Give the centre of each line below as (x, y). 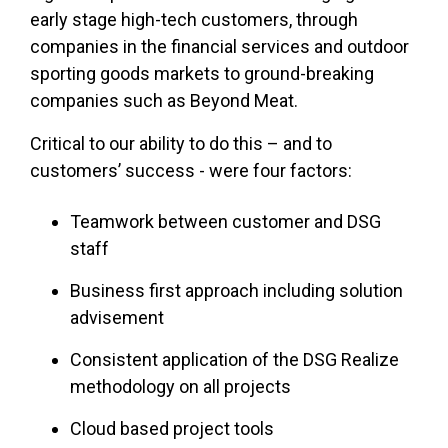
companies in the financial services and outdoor (219, 47)
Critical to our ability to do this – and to (181, 144)
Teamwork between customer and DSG (225, 222)
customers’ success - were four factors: (191, 171)
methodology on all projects (180, 387)
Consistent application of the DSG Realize (234, 360)
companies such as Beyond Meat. (164, 101)
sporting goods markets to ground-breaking (202, 74)
